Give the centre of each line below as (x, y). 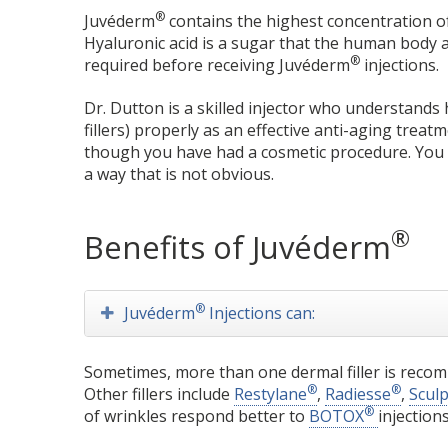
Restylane (271, 393)
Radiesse (358, 393)
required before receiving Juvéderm (217, 65)
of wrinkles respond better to (197, 415)
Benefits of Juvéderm (238, 246)
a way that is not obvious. (179, 174)
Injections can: (260, 312)
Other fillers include (159, 393)
